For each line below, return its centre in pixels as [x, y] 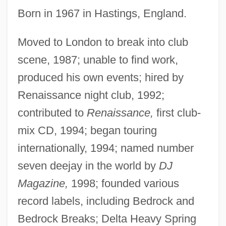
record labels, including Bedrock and [106, 201]
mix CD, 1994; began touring [87, 130]
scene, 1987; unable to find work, [98, 60]
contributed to [52, 112]
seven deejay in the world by [88, 165]
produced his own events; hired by [100, 77]
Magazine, [43, 183]
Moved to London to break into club [103, 42]
